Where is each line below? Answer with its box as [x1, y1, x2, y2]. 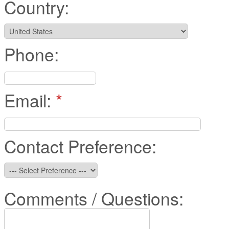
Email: [4, 87, 56, 112]
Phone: [4, 41, 59, 66]
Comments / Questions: [4, 186, 184, 211]
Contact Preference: [4, 133, 156, 158]
